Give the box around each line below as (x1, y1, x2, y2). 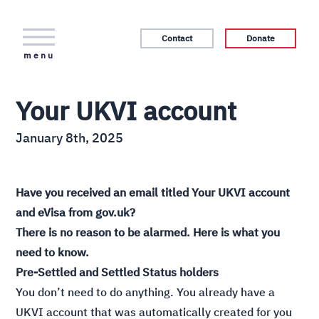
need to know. (16, 245, 93, 259)
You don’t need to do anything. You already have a (16, 285, 276, 299)
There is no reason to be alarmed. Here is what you (16, 225, 281, 239)
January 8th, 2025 (16, 130, 124, 146)
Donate (246, 33, 275, 43)
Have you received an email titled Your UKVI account (16, 185, 291, 199)
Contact (162, 33, 192, 43)
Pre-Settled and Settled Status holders (16, 265, 219, 279)
